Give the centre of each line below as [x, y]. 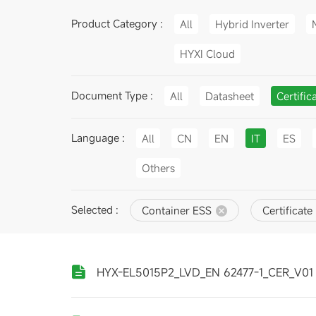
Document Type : [112, 95]
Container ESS [176, 210]
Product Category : [117, 23]
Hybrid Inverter [252, 24]
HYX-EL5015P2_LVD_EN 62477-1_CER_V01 [205, 272]
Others [158, 168]
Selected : [95, 209]
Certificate [287, 210]
